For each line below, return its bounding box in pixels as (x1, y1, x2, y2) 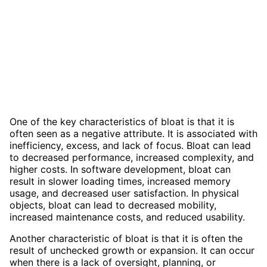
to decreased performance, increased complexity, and (10, 151, 254, 163)
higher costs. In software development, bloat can (10, 163, 231, 175)
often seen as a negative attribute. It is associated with (10, 127, 257, 139)
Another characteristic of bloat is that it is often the (10, 232, 243, 244)
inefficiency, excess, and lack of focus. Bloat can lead (10, 139, 251, 151)
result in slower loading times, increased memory (10, 175, 231, 187)
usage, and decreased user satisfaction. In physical (10, 187, 239, 199)
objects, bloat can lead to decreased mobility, (10, 198, 216, 211)
